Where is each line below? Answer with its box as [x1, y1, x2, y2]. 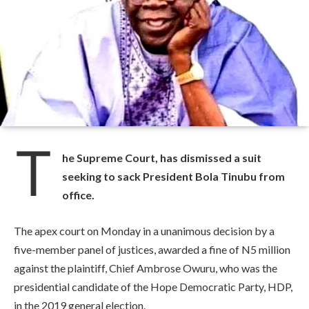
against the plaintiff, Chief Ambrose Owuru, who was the [14, 261, 277, 275]
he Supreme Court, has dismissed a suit [62, 151, 261, 164]
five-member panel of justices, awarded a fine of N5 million [14, 242, 290, 256]
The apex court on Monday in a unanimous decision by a [14, 223, 275, 237]
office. [62, 188, 94, 201]
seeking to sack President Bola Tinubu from [62, 170, 285, 183]
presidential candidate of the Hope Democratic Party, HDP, [14, 279, 292, 293]
